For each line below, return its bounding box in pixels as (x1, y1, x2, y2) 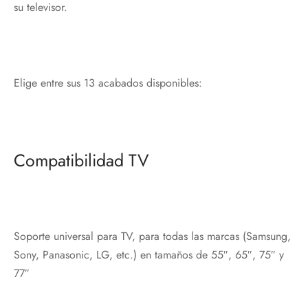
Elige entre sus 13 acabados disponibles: (14, 74, 202, 91)
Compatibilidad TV (14, 147, 148, 173)
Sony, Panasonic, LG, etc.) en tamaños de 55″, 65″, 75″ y (14, 246, 284, 263)
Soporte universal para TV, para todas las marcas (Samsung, (14, 228, 291, 244)
